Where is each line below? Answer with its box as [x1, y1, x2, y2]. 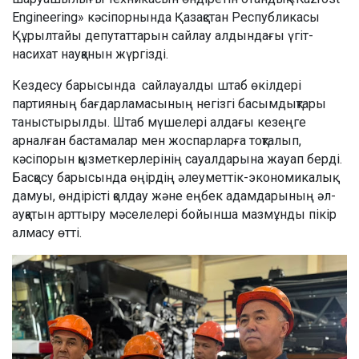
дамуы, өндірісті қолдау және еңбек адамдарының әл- [12, 188, 336, 204]
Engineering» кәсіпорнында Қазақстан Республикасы [12, 9, 320, 25]
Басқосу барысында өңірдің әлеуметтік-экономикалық [12, 169, 333, 185]
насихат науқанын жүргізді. [12, 46, 168, 62]
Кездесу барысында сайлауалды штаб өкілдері [12, 77, 301, 93]
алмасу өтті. [12, 224, 82, 240]
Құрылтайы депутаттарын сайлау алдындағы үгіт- [12, 27, 313, 43]
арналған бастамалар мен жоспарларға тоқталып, [12, 132, 301, 148]
